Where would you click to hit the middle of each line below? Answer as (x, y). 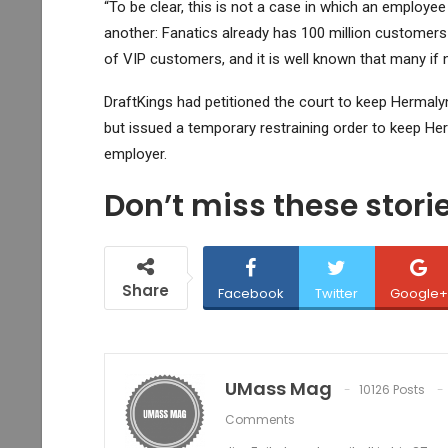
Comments (259, 419)
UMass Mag (278, 388)
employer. (135, 153)
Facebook (250, 293)
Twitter (336, 293)
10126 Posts (391, 389)
